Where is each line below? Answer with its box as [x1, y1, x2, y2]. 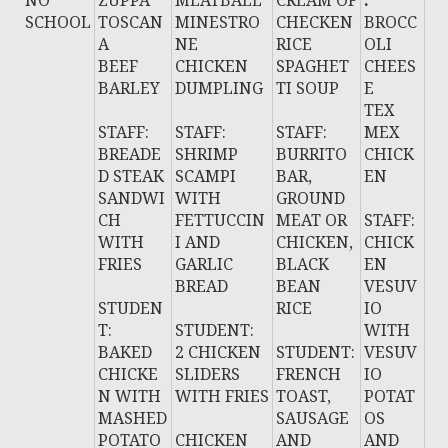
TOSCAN [98, 11, 164, 33]
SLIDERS [175, 363, 241, 385]
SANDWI [98, 187, 166, 209]
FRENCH [276, 363, 342, 385]
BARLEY [98, 77, 161, 99]
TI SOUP [276, 77, 340, 99]
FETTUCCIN [175, 209, 266, 231]
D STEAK [98, 165, 165, 187]
